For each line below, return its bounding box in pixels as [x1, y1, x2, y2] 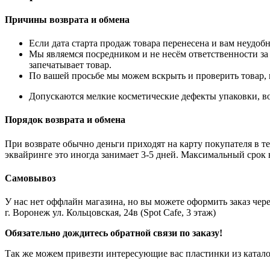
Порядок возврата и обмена [5, 115, 125, 125]
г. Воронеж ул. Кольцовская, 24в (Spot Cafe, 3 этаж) [5, 207, 216, 218]
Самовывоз [5, 172, 55, 183]
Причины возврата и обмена [5, 14, 130, 25]
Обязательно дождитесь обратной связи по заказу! [5, 228, 222, 239]
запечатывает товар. [29, 60, 111, 71]
